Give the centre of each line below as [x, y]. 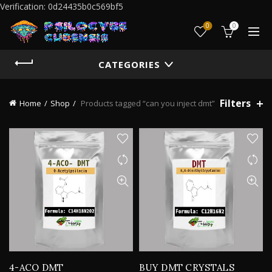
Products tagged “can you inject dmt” [147, 103]
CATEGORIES [129, 64]
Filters [235, 103]
